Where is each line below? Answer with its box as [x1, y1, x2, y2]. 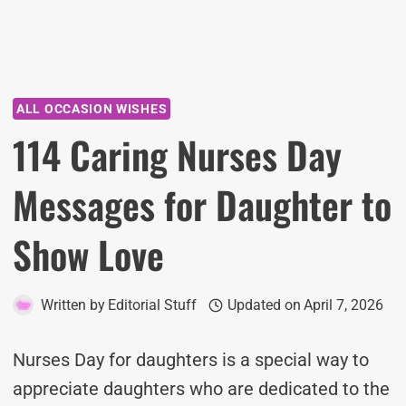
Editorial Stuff [108, 296, 198, 314]
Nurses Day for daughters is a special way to [13, 349, 369, 371]
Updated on [227, 296, 301, 314]
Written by [41, 296, 105, 314]
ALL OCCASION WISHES [16, 101, 168, 116]
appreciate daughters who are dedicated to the [13, 378, 390, 400]
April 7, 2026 [303, 296, 383, 314]
